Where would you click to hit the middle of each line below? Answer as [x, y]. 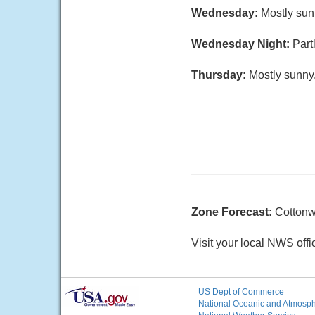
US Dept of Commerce [241, 292]
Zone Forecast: [233, 212]
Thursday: [220, 75]
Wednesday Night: [242, 44]
